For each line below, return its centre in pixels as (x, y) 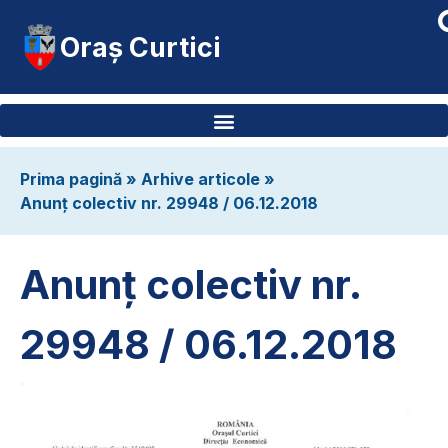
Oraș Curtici (140, 47)
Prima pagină (71, 179)
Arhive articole (200, 179)
